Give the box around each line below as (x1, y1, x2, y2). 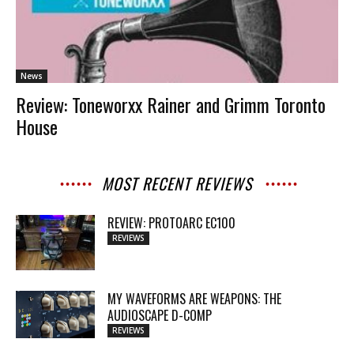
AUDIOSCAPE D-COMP (107, 305, 212, 325)
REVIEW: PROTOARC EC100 (107, 213, 235, 232)
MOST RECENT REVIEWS (102, 171, 252, 195)
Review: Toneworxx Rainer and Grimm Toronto (16, 89, 326, 119)
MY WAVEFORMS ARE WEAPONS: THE (107, 288, 281, 308)
